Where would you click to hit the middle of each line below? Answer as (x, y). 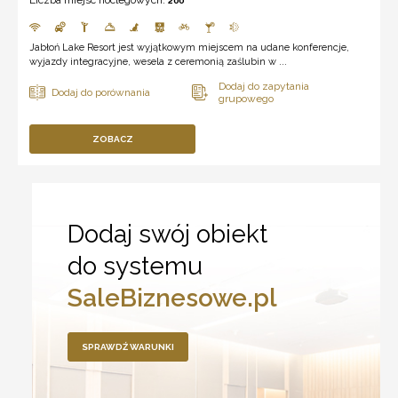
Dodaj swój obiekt (168, 234)
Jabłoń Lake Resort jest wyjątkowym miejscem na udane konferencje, (189, 47)
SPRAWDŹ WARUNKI (128, 346)
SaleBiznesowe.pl (173, 298)
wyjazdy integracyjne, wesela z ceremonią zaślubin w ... (158, 61)
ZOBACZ (112, 139)
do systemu (135, 266)
